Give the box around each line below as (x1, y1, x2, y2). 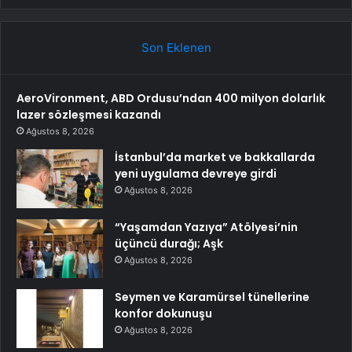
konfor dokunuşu (115, 305, 212, 321)
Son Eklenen (141, 39, 211, 55)
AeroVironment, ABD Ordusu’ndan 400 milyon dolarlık (16, 90, 325, 106)
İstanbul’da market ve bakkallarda (115, 148, 315, 165)
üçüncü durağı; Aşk (115, 235, 223, 251)
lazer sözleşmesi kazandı (16, 106, 161, 123)
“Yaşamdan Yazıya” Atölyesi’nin (115, 218, 298, 235)
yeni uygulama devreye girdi (115, 165, 277, 181)
